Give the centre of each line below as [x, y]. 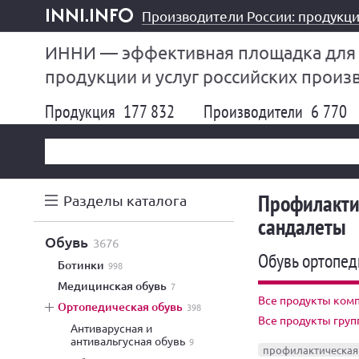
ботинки [85, 265]
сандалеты [302, 226]
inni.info [67, 29]
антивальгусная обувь [128, 341]
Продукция [82, 111]
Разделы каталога [125, 200]
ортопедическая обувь [125, 307]
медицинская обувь [117, 286]
